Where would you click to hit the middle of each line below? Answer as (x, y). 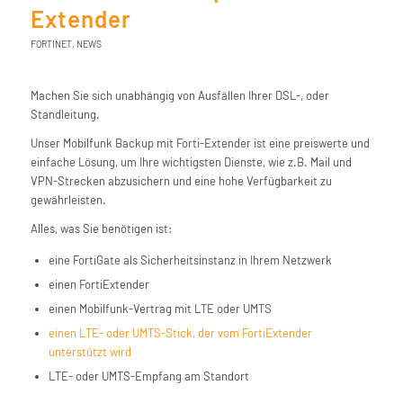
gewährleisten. (68, 199)
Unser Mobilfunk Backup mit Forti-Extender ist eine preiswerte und (200, 143)
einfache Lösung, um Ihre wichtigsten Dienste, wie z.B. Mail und (191, 161)
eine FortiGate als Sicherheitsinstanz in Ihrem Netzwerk (190, 260)
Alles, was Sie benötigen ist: (101, 228)
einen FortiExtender (99, 284)
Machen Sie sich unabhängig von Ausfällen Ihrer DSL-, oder (179, 95)
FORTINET (51, 44)
